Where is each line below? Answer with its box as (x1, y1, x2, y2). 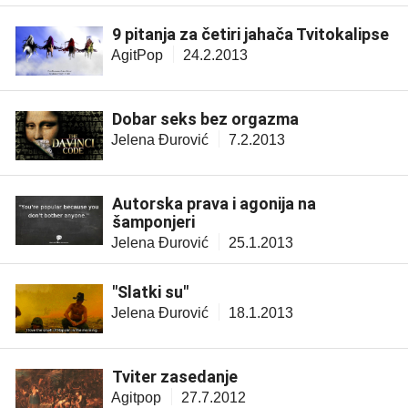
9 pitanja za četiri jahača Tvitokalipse (112, 25, 389, 45)
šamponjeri (112, 212, 195, 232)
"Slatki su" (112, 282, 189, 302)
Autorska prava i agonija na (112, 194, 316, 214)
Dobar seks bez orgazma (112, 109, 299, 129)
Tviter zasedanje (112, 367, 238, 387)
